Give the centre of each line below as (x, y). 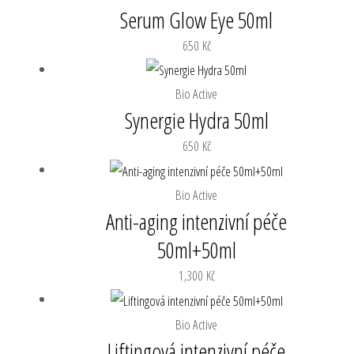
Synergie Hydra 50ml (196, 121)
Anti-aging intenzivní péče (197, 221)
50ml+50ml (196, 250)
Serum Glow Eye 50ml (197, 19)
